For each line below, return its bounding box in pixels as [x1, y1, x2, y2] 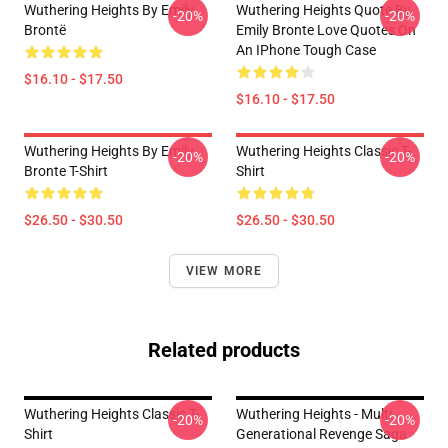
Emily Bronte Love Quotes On [236, 22, 416, 38]
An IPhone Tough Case [236, 42, 376, 58]
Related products [148, 338, 300, 362]
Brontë [24, 22, 66, 38]
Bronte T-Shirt [24, 163, 108, 179]
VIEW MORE [185, 264, 263, 278]
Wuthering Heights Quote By [236, 2, 411, 18]
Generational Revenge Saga [236, 426, 407, 442]
